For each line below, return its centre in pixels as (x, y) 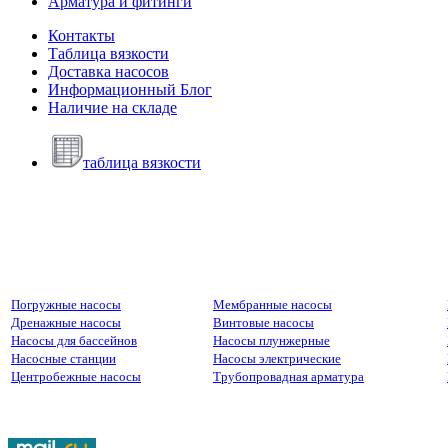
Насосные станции (63, 358)
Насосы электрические (277, 358)
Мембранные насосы (272, 304)
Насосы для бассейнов (74, 340)
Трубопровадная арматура (288, 376)
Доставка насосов (108, 71)
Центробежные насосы (76, 376)
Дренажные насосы (66, 322)
